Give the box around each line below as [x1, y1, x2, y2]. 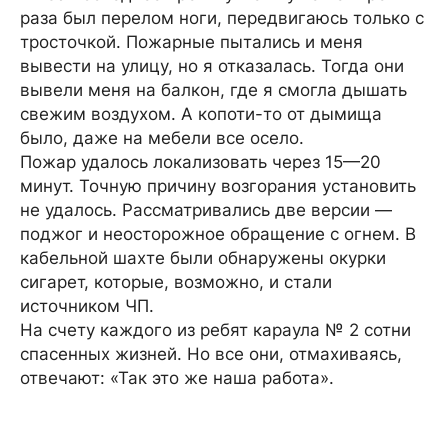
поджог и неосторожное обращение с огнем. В [20, 224, 416, 244]
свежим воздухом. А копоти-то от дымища [20, 104, 382, 124]
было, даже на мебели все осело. [20, 128, 304, 148]
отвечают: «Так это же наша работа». [20, 368, 334, 388]
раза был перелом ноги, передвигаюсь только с [20, 8, 424, 28]
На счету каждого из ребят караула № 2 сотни [20, 320, 411, 340]
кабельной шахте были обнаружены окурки [20, 248, 386, 268]
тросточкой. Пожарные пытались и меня [20, 32, 363, 52]
